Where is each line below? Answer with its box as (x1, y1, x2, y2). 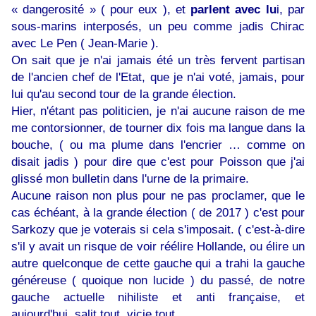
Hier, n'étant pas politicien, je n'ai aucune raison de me (11, 104, 305, 119)
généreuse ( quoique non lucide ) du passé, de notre (11, 273, 305, 288)
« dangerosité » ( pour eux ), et (11, 2, 191, 17)
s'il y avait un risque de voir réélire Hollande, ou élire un (11, 239, 305, 254)
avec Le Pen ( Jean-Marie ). (11, 36, 159, 51)
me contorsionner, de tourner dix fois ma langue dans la (11, 121, 305, 135)
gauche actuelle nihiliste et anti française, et (11, 290, 305, 305)
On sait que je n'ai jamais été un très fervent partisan (11, 53, 305, 68)
